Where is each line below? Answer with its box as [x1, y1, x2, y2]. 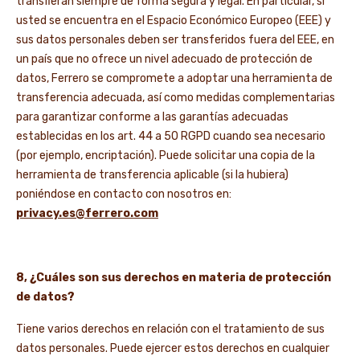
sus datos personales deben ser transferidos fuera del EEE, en [16, 33, 334, 47]
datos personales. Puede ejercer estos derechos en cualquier [16, 342, 329, 355]
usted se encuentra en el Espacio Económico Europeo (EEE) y [16, 14, 331, 27]
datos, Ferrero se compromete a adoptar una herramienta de [16, 72, 333, 85]
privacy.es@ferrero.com [16, 207, 158, 220]
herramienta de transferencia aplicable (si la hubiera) [16, 168, 288, 182]
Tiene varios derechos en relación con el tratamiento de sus [16, 322, 325, 336]
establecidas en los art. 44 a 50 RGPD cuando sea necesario [16, 129, 325, 143]
